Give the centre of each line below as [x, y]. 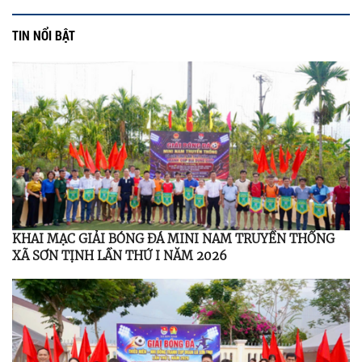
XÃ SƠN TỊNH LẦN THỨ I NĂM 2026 [120, 255]
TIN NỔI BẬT [44, 35]
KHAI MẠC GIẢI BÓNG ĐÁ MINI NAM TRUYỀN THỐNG [173, 238]
